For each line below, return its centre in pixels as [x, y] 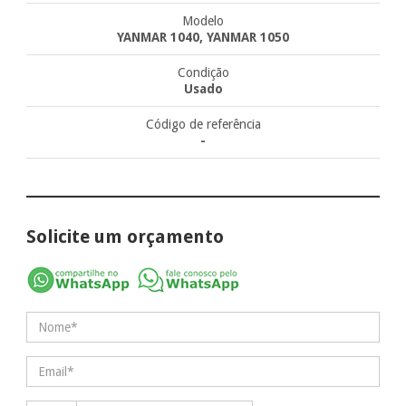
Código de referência [203, 124]
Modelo [203, 20]
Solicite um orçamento [126, 236]
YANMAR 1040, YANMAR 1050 [203, 37]
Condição [203, 72]
